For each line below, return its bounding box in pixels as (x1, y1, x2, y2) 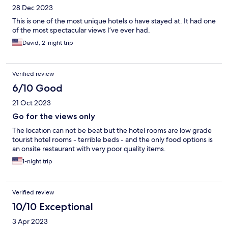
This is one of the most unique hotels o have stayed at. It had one (12, 16, 216, 26)
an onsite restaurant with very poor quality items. (12, 144, 166, 154)
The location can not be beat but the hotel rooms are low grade (12, 126, 212, 135)
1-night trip (22, 157, 52, 166)
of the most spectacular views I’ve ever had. (12, 25, 150, 35)
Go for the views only (12, 111, 95, 122)
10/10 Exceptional (12, 201, 93, 213)
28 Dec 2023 (12, 3, 53, 13)
